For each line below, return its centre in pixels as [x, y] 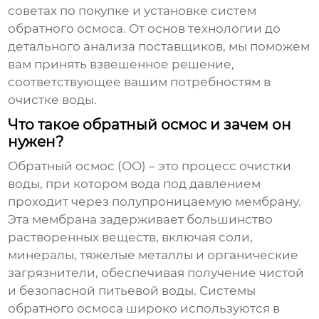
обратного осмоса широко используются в [144, 309]
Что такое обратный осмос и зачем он [150, 125]
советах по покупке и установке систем [132, 11]
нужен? [36, 142]
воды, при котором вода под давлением [135, 184]
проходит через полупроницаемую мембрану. [155, 202]
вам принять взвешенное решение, [121, 64]
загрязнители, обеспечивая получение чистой [156, 273]
